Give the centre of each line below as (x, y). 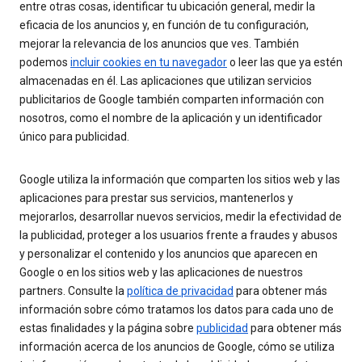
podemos (45, 63)
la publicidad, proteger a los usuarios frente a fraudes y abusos (179, 236)
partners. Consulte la (73, 291)
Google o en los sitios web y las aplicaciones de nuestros (161, 273)
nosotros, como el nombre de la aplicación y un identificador (171, 118)
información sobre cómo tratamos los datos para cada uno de (177, 310)
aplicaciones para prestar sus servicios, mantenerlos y (156, 198)
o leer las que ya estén (285, 63)
